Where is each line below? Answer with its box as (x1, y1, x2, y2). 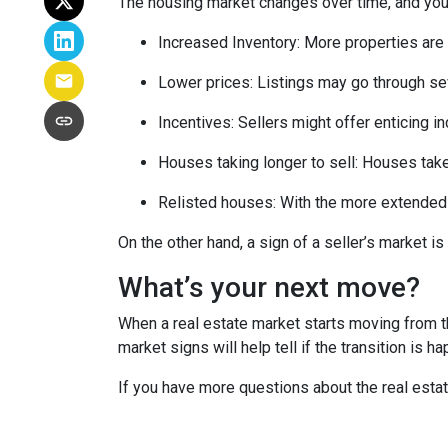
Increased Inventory (158, 33, 297, 52)
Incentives (158, 113, 231, 132)
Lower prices (158, 73, 250, 92)
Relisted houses (158, 193, 273, 212)
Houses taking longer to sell (158, 153, 355, 172)
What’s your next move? (118, 271, 420, 304)
